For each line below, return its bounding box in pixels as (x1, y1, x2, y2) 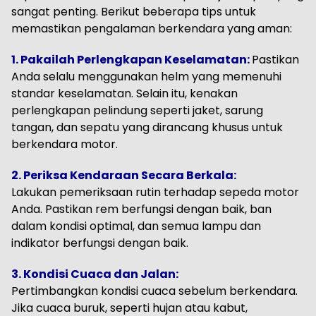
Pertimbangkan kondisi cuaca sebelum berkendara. (11, 283, 298, 300)
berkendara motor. (11, 136, 118, 153)
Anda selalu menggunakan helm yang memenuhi (11, 68, 281, 85)
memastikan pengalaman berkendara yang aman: (11, 20, 292, 37)
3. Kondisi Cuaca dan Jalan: (11, 266, 178, 283)
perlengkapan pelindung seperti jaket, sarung (11, 102, 263, 119)
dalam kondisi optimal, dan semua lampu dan (11, 218, 261, 235)
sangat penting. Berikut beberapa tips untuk (11, 4, 256, 20)
